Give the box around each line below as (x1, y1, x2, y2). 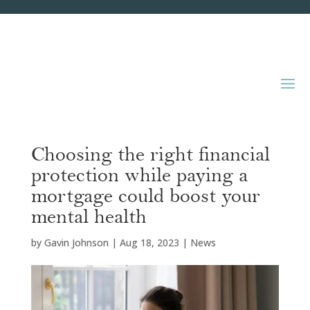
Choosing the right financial (30, 143, 270, 166)
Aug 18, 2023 (119, 236, 179, 249)
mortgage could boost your (30, 185, 260, 208)
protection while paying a (30, 164, 248, 187)
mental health (30, 206, 147, 228)
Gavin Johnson (44, 236, 109, 249)
